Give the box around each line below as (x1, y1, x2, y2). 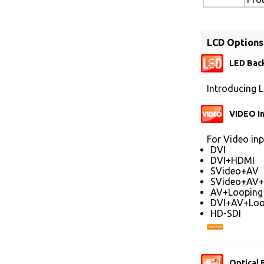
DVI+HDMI (210, 155, 255, 166)
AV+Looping (210, 187, 263, 197)
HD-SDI (210, 208, 241, 219)
